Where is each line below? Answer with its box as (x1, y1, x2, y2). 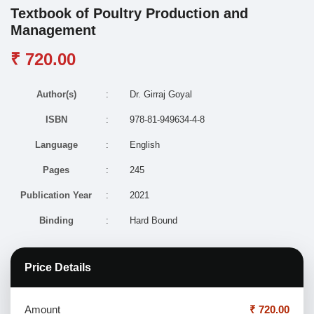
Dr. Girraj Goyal (130, 88, 192, 100)
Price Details (25, 261, 91, 273)
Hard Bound (130, 214, 177, 226)
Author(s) (36, 88, 76, 100)
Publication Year (20, 189, 92, 200)
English (130, 139, 160, 150)
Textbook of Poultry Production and (11, 5, 248, 21)
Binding (39, 214, 74, 226)
